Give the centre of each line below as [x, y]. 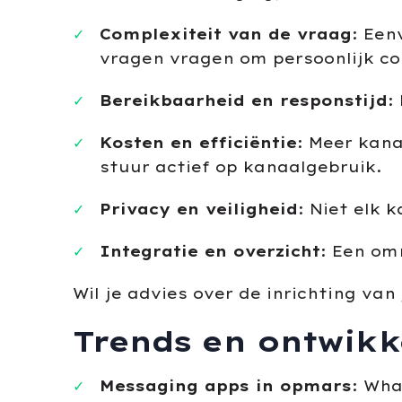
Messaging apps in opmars [225, 386]
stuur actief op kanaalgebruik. [240, 167]
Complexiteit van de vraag [225, 34]
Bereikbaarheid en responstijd [243, 100]
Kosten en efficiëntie [198, 143]
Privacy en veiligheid [198, 209]
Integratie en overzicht [210, 251]
